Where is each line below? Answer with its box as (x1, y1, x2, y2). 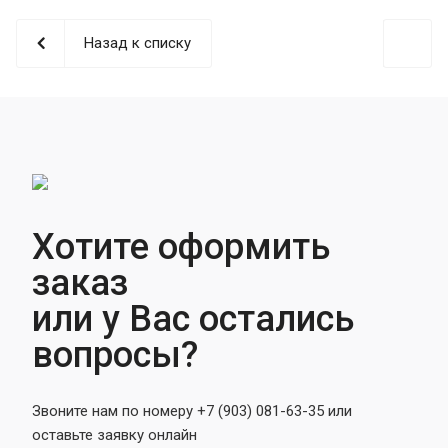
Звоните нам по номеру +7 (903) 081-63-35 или (32, 401, 352, 420)
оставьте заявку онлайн (32, 425, 197, 444)
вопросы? (32, 333, 198, 376)
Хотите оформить (32, 225, 330, 268)
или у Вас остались (32, 297, 354, 340)
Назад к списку (84, 33, 191, 52)
